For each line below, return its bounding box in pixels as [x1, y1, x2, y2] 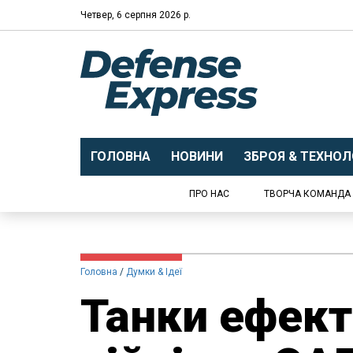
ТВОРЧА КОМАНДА [264, 188, 351, 199]
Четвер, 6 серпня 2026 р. [80, 9, 191, 20]
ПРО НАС [189, 188, 229, 199]
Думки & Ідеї [126, 266, 182, 277]
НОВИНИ [170, 149, 223, 164]
